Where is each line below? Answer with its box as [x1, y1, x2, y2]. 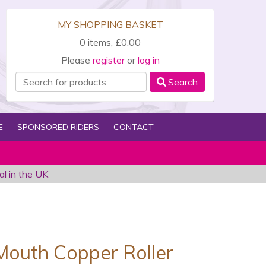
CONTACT [113, 122, 154, 132]
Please [61, 54, 93, 66]
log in [137, 54, 160, 66]
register [92, 54, 125, 66]
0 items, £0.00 [80, 36, 141, 48]
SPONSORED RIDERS [17, 122, 99, 132]
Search [168, 76, 198, 88]
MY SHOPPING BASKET [57, 18, 163, 30]
